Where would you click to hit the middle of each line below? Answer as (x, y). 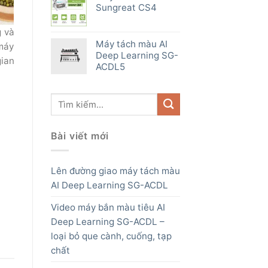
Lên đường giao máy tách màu (115, 171)
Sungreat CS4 (126, 8)
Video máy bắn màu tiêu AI (108, 208)
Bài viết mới (80, 135)
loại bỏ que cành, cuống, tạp (111, 236)
